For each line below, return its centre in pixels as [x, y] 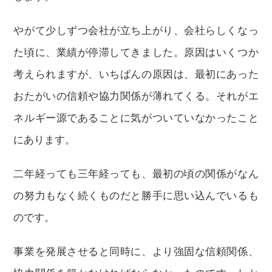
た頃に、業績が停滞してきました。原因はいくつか [136, 53]
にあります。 [45, 140]
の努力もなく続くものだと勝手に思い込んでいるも [136, 196]
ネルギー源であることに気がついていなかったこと [136, 118]
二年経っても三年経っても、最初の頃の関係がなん [136, 174]
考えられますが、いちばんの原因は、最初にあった [136, 74]
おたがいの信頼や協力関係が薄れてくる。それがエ [136, 96]
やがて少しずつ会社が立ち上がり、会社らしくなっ [136, 31]
